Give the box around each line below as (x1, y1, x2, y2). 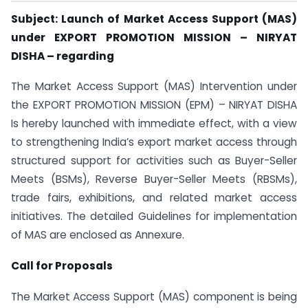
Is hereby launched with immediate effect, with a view (11, 116, 297, 131)
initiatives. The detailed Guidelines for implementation (11, 209, 297, 224)
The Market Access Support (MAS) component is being (11, 289, 297, 305)
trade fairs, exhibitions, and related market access (11, 190, 297, 206)
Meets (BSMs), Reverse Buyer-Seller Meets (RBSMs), (11, 172, 297, 187)
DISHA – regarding (11, 48, 114, 63)
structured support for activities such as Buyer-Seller (11, 153, 297, 168)
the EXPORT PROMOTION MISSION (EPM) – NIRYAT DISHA (11, 98, 297, 113)
